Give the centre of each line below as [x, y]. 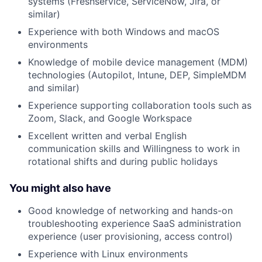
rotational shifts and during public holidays [123, 161]
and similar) [54, 87]
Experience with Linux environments [108, 254]
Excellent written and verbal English [107, 135]
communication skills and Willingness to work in [134, 148]
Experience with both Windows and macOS [124, 31]
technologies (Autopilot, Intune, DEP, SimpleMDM [137, 75]
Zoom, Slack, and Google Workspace [110, 118]
